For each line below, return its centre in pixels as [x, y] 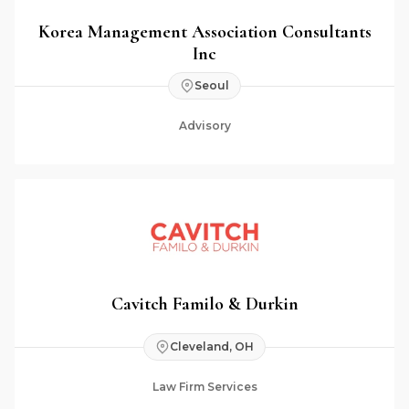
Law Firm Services [204, 387]
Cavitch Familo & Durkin [204, 304]
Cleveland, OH [212, 346]
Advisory [204, 126]
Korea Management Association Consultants [204, 31]
